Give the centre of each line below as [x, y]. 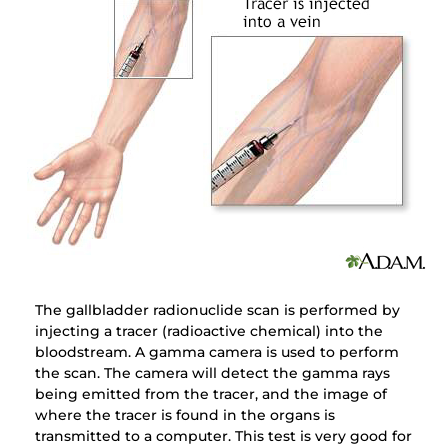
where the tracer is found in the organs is [184, 415]
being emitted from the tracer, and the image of [210, 394]
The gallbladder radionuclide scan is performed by [217, 310]
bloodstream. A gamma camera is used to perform [216, 352]
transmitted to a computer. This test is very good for [223, 436]
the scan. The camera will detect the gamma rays [212, 373]
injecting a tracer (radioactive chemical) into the [208, 331]
